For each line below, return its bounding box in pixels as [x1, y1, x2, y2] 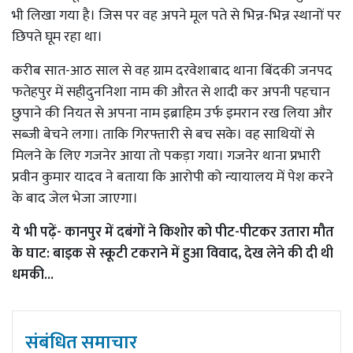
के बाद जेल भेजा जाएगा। [12, 186, 138, 210]
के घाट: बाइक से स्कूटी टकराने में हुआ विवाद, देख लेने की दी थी [12, 241, 333, 266]
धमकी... [12, 262, 54, 287]
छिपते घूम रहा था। [12, 24, 106, 49]
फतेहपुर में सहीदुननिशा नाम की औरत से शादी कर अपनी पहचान [12, 80, 330, 104]
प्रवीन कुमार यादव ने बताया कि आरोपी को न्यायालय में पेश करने [12, 165, 333, 189]
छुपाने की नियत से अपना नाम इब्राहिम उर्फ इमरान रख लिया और [12, 101, 333, 125]
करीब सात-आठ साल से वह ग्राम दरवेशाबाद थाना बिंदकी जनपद [12, 58, 333, 83]
